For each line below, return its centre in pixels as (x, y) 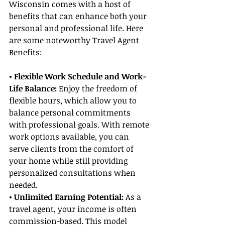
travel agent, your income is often (74, 209)
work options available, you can (70, 137)
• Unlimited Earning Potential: (67, 197)
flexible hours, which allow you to (74, 101)
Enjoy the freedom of (98, 89)
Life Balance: (33, 89)
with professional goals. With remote (80, 125)
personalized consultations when (73, 173)
